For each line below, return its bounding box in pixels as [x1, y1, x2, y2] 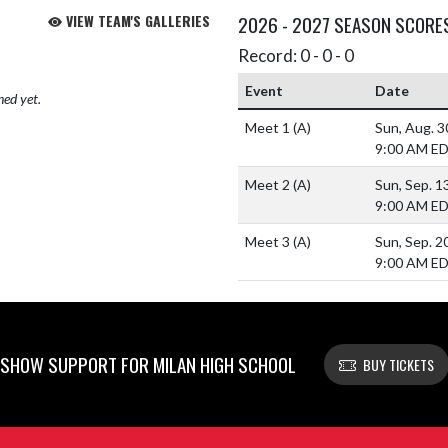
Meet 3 [245, 233, 293, 251]
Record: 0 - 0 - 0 [238, 45, 354, 67]
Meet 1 [245, 119, 293, 137]
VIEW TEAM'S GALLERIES [62, 10, 210, 32]
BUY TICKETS [362, 354, 434, 376]
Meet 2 [245, 176, 293, 194]
